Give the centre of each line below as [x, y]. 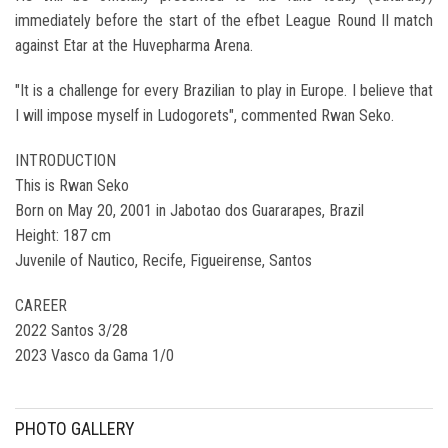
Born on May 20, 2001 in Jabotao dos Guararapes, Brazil [189, 211]
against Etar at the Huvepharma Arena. [134, 46]
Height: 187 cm [63, 236]
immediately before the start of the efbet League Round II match [224, 21]
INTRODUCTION [65, 161]
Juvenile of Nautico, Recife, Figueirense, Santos [163, 261]
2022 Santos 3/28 [71, 331]
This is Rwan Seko [72, 186]
